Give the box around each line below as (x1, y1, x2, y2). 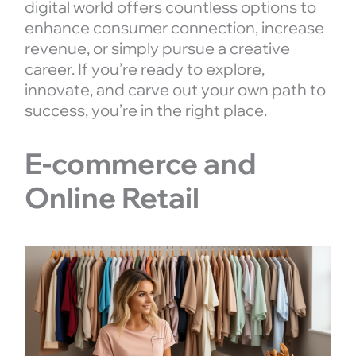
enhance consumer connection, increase (24, 17, 324, 37)
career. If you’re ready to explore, (24, 59, 265, 79)
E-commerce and (24, 145, 257, 181)
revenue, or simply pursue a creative (24, 38, 290, 58)
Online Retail (24, 180, 200, 215)
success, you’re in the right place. (24, 100, 270, 120)
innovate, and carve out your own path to (24, 79, 326, 99)
